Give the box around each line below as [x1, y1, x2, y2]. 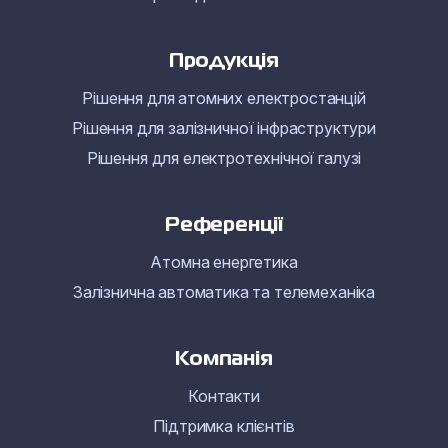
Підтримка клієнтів [153, 416, 295, 436]
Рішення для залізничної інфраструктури [72, 118, 376, 138]
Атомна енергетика [150, 252, 298, 272]
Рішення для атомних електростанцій [82, 88, 366, 108]
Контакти [188, 386, 260, 406]
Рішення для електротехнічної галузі [86, 148, 362, 168]
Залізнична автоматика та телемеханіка [72, 282, 376, 302]
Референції [165, 217, 283, 234]
